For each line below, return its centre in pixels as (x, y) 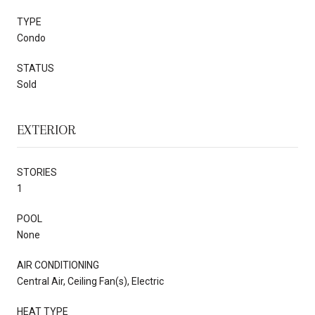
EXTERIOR (46, 130)
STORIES (37, 172)
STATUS (36, 68)
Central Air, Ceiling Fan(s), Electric (90, 281)
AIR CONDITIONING (58, 265)
